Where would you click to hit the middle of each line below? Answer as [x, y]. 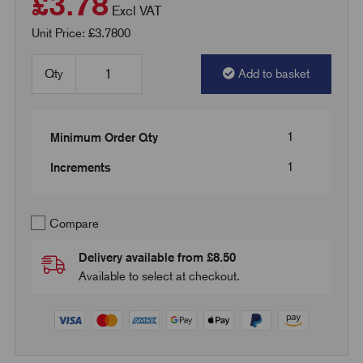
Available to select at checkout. [159, 276]
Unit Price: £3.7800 [81, 33]
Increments [80, 167]
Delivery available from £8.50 [157, 257]
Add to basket [274, 73]
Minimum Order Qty [104, 137]
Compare [72, 223]
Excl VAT [136, 10]
